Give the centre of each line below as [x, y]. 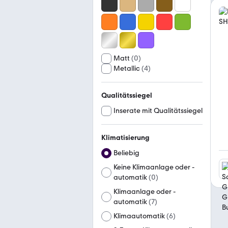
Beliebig [126, 153]
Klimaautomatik [139, 216]
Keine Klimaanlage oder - [154, 167]
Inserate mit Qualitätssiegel [158, 111]
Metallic [127, 68]
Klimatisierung [125, 138]
